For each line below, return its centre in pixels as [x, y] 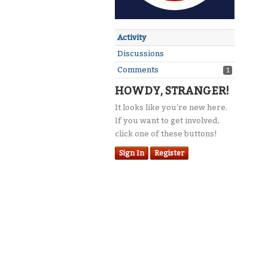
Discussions [141, 54]
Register [169, 153]
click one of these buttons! [166, 134]
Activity [132, 37]
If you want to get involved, [167, 121]
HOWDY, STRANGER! [172, 91]
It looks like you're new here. [171, 107]
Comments [138, 70]
